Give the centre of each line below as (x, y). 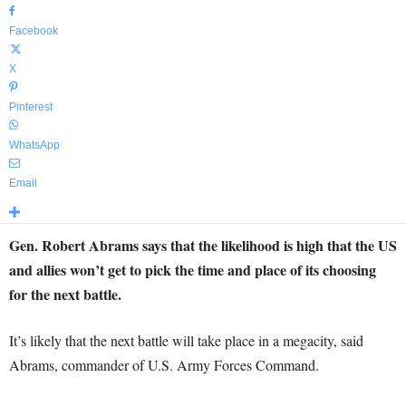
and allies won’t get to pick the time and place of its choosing (193, 270)
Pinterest (31, 107)
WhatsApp (34, 145)
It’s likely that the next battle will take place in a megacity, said (186, 340)
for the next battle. (65, 294)
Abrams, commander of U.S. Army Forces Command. (164, 365)
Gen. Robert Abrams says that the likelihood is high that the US (203, 245)
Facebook (34, 31)
